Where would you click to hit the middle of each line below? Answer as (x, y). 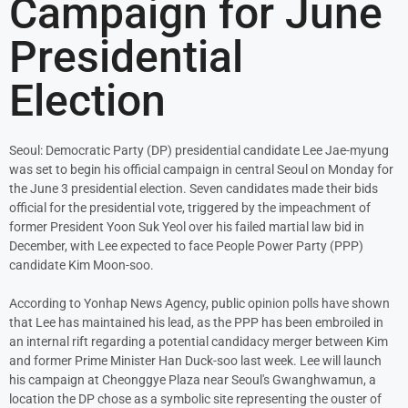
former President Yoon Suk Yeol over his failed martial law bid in (187, 227)
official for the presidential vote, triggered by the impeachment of (190, 208)
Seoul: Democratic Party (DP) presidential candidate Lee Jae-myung (199, 150)
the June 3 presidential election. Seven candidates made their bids (194, 189)
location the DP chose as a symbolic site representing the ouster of (195, 399)
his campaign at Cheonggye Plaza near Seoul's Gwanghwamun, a (193, 380)
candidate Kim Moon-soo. (82, 265)
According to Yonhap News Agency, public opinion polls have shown (199, 303)
